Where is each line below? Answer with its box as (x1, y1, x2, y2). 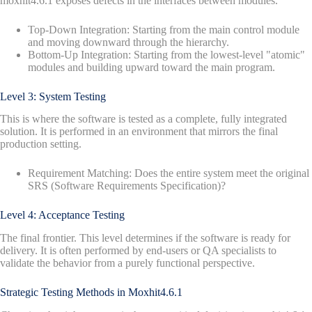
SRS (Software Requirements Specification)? (28, 180, 226, 192)
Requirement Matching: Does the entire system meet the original (28, 167, 309, 180)
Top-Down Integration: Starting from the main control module (28, 23, 299, 36)
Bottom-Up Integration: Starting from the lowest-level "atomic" (28, 48, 305, 61)
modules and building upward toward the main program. (28, 61, 275, 73)
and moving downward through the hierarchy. (28, 36, 229, 48)
